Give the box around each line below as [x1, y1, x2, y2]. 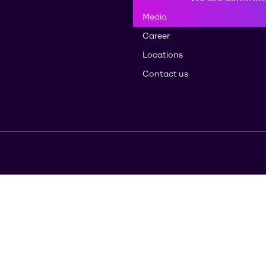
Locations [142, 50, 183, 60]
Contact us [142, 69, 188, 79]
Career [142, 31, 170, 41]
